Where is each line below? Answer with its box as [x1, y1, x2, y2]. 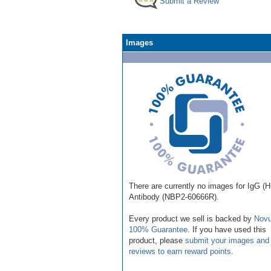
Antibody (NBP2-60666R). [129, 192, 219, 201]
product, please [129, 235, 185, 245]
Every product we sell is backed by [129, 214, 254, 223]
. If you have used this [188, 224, 266, 234]
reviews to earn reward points [129, 246, 231, 256]
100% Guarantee [129, 224, 188, 234]
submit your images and [185, 235, 269, 245]
